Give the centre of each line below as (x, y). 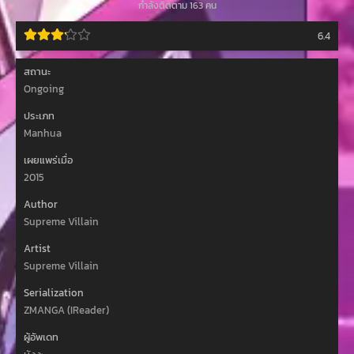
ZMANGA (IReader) (66, 311)
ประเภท (39, 116)
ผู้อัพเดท (41, 337)
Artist (37, 249)
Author (41, 205)
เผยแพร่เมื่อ (48, 160)
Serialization (54, 293)
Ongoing (44, 89)
